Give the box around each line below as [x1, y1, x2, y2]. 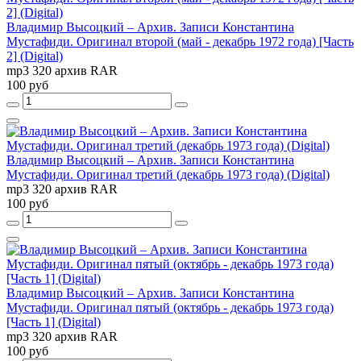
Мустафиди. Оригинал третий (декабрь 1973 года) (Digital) [6, 167, 330, 181]
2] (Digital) [6, 48, 63, 63]
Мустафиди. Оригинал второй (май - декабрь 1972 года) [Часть [6, 34, 354, 48]
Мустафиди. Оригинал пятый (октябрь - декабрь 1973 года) [6, 300, 334, 314]
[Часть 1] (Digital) [6, 314, 101, 329]
